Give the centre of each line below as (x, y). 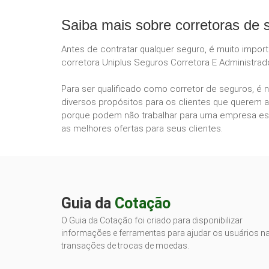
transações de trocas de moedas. (125, 245)
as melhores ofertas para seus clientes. (142, 128)
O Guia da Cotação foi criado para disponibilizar (152, 220)
